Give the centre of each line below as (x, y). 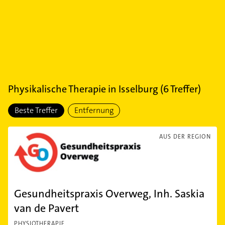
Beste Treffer (36, 110)
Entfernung (94, 110)
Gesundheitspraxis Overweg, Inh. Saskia (109, 193)
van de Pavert (46, 208)
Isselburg (138, 89)
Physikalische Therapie (57, 89)
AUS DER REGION (185, 137)
